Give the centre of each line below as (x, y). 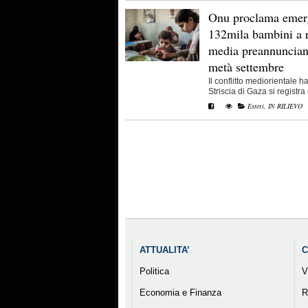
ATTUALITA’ (164, 250)
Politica (154, 272)
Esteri (256, 106)
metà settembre (246, 67)
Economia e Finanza (180, 293)
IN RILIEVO (285, 106)
